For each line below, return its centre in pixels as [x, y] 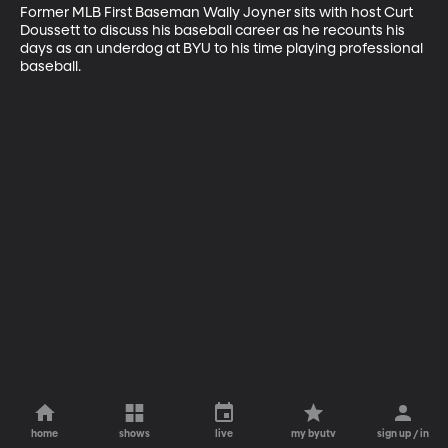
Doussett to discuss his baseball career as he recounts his [214, 30]
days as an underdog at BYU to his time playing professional [223, 48]
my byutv [314, 434]
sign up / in [403, 434]
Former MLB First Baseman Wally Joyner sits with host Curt [218, 12]
